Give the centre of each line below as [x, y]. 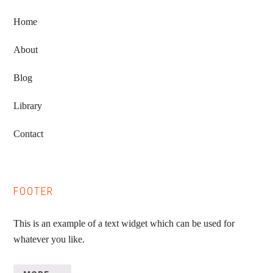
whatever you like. [49, 239]
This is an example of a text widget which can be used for [124, 224]
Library [28, 106]
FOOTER [34, 191]
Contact [29, 134]
